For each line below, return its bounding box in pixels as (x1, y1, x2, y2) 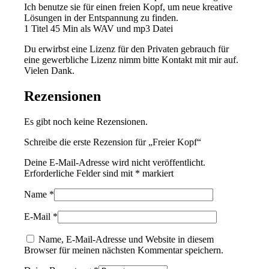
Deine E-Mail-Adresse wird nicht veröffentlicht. (24, 157, 206, 168)
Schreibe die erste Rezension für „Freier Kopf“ (24, 136, 202, 147)
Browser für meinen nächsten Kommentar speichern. (24, 244, 224, 255)
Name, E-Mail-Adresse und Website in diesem (38, 234, 214, 244)
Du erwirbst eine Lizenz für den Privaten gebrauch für (24, 43, 229, 54)
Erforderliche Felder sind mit (24, 168, 136, 178)
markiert (140, 168, 174, 178)
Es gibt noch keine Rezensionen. (24, 116, 148, 127)
